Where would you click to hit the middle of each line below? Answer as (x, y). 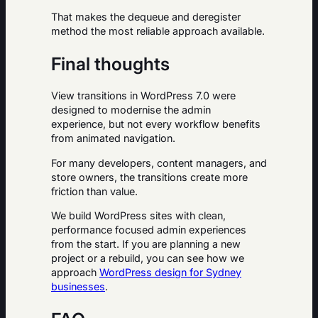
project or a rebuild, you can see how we (148, 258)
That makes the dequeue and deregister (146, 16)
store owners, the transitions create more (149, 177)
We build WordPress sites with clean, (138, 216)
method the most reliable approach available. (158, 31)
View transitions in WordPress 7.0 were (143, 96)
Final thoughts (110, 64)
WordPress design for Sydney (170, 273)
